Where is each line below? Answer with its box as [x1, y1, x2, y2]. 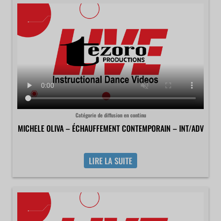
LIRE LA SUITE [89, 154, 132, 167]
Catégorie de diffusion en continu [75, 111, 146, 119]
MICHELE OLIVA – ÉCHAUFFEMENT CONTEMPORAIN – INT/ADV [17, 122, 204, 134]
